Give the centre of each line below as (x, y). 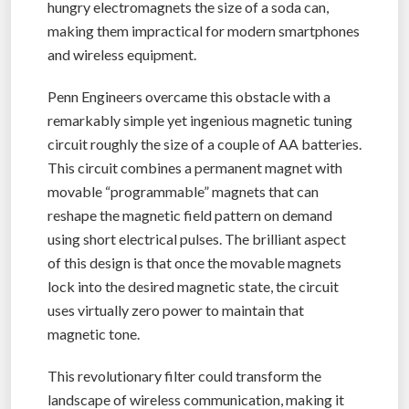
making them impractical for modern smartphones (204, 30)
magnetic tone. (94, 333)
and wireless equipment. (122, 54)
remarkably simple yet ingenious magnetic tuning (200, 120)
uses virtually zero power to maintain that (176, 309)
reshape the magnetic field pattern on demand (190, 215)
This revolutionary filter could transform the (184, 375)
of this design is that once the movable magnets (194, 262)
